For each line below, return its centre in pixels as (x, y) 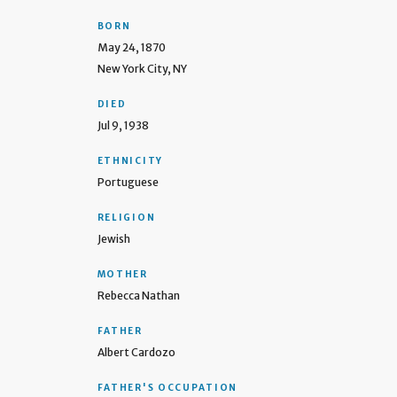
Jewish (113, 239)
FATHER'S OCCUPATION (167, 388)
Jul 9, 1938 (123, 126)
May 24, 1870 (131, 48)
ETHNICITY (130, 161)
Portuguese (128, 183)
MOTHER (122, 275)
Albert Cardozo (136, 353)
